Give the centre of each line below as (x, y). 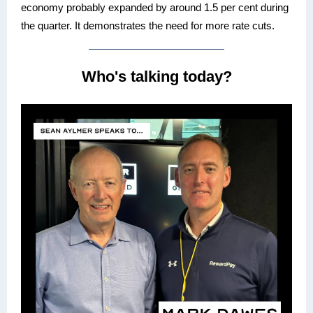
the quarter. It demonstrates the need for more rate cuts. (148, 26)
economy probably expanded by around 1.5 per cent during (155, 7)
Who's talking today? (156, 77)
